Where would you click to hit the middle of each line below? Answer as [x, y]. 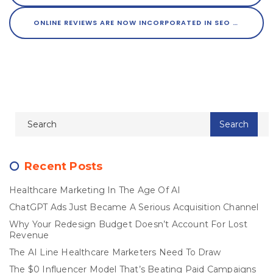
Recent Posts [64, 166]
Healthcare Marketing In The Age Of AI [95, 190]
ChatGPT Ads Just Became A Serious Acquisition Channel [134, 207]
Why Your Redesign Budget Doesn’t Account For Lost [128, 224]
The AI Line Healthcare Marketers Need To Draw [115, 252]
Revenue [29, 235]
